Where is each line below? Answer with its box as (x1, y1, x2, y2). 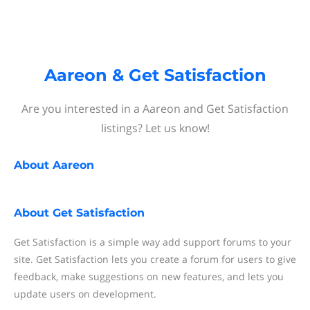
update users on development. (14, 287, 156, 300)
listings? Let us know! (100, 120, 210, 136)
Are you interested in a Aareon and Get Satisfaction (21, 101, 289, 116)
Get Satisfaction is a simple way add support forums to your (14, 235, 291, 248)
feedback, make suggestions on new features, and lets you (14, 270, 284, 283)
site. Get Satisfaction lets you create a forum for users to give (14, 253, 296, 266)
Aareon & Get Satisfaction (44, 65, 266, 85)
